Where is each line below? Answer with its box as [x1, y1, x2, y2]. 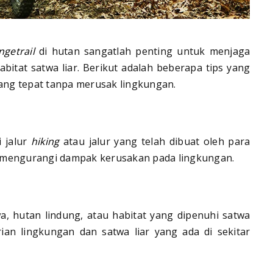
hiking [30, 135, 60, 149]
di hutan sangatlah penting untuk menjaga [34, 44, 250, 58]
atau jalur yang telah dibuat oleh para [59, 135, 250, 149]
